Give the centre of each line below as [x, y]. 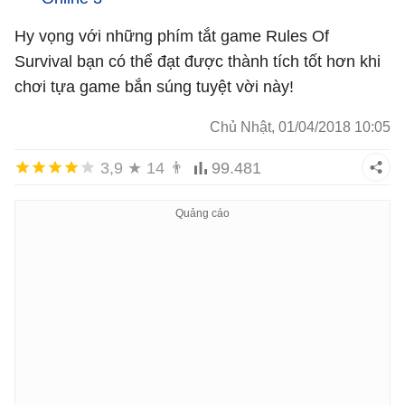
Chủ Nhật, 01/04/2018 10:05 [300, 127]
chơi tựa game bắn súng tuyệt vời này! [154, 86]
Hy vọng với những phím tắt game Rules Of [172, 36]
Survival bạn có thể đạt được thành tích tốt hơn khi [198, 61]
